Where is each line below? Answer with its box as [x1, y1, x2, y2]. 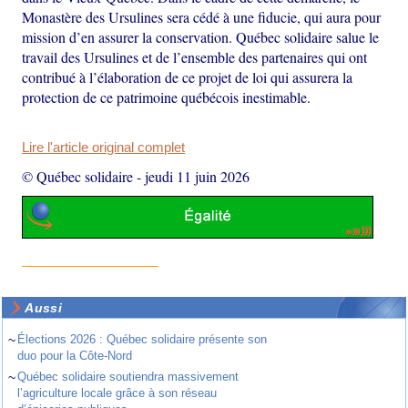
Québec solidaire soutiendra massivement [17, 370, 240, 384]
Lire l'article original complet [22, 139, 186, 155]
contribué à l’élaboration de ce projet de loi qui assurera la [22, 66, 353, 87]
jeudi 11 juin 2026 [145, 166, 250, 186]
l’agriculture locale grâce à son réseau [17, 386, 218, 401]
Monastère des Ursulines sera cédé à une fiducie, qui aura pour [22, 6, 382, 26]
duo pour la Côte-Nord [17, 349, 133, 363]
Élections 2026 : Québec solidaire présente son [17, 332, 268, 347]
